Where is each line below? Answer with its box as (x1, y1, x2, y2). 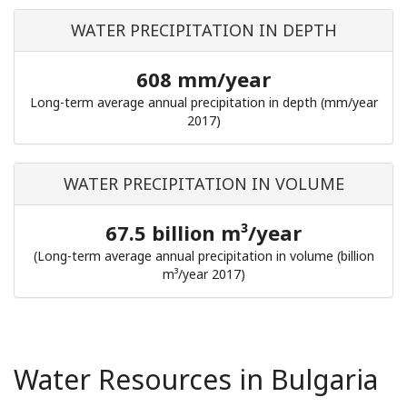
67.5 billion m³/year (105, 219, 302, 246)
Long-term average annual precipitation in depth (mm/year (29, 94, 378, 111)
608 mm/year (136, 65, 271, 93)
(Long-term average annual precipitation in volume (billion (33, 247, 374, 264)
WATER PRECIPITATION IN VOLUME (63, 173, 344, 194)
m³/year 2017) (162, 265, 245, 283)
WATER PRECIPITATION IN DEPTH (70, 19, 337, 41)
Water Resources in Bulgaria (14, 361, 378, 398)
